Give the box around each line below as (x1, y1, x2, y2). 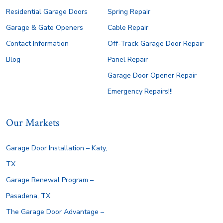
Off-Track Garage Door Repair (107, 39, 204, 49)
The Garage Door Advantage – (5, 207, 104, 217)
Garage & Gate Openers (5, 23, 83, 33)
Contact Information (5, 39, 69, 49)
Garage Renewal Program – (5, 175, 94, 185)
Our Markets (5, 116, 59, 130)
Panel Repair (107, 55, 148, 65)
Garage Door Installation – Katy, (5, 143, 107, 153)
